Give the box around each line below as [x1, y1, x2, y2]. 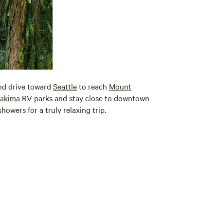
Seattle [53, 80, 77, 91]
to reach [77, 80, 109, 91]
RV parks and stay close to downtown [20, 92, 149, 103]
